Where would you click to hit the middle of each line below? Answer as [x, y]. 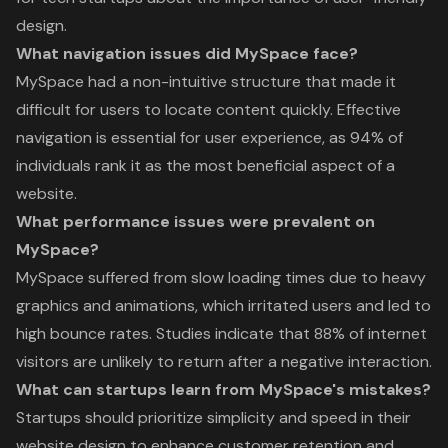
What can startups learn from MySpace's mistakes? [223, 389]
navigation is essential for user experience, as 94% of [209, 137]
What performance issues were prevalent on [195, 221]
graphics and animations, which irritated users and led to [223, 305]
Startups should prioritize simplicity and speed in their [213, 417]
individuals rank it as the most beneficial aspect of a [205, 165]
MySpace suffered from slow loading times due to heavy [221, 277]
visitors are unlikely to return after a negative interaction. [224, 361]
